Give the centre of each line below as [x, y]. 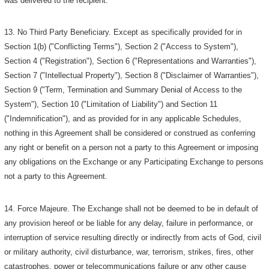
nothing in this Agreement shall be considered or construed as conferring [130, 133]
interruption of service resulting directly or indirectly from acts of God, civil [133, 237]
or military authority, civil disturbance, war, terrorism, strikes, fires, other [129, 252]
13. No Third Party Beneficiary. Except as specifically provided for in [123, 32]
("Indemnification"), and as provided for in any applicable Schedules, [123, 119]
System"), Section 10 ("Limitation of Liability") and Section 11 [111, 104]
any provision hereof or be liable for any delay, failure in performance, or [129, 223]
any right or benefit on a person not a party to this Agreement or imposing [131, 148]
